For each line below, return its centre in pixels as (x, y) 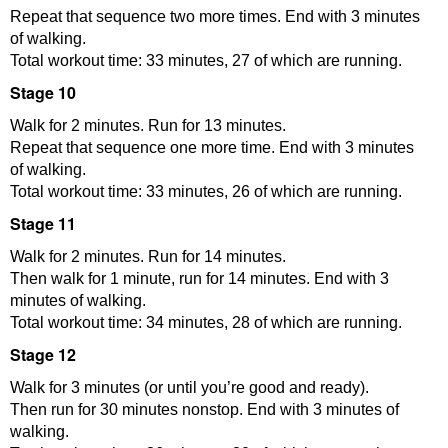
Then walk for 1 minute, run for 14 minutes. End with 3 (199, 278)
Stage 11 (43, 223)
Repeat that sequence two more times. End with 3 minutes (215, 16)
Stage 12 (43, 354)
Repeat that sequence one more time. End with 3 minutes (212, 147)
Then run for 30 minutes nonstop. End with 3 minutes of (204, 409)
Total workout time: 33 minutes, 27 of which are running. (206, 60)
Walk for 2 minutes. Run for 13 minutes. (148, 125)
